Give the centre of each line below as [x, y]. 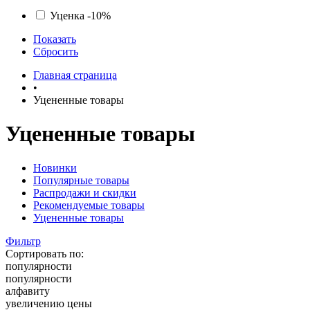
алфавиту [28, 291]
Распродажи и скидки [85, 192]
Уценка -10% [80, 16]
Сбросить [56, 52]
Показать [55, 39]
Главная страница [75, 75]
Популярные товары [81, 180]
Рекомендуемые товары [89, 205]
